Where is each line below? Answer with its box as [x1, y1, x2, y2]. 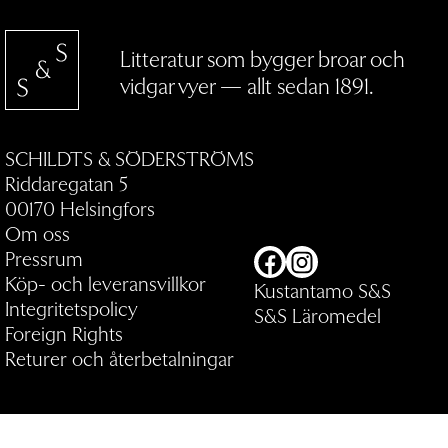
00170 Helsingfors [5, 196, 155, 221]
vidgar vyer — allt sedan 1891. [119, 72, 374, 99]
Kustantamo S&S [254, 278, 391, 303]
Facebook [268, 247, 357, 274]
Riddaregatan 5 [5, 171, 128, 196]
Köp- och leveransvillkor [5, 271, 206, 296]
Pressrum [5, 246, 83, 271]
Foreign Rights [5, 321, 123, 346]
